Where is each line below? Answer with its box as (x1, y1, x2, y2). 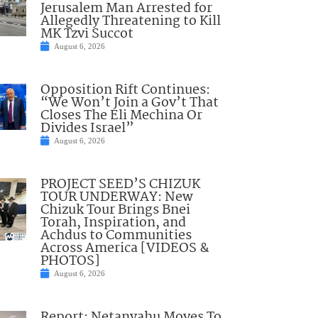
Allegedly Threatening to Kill (40, 11, 221, 33)
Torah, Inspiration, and (40, 212, 186, 234)
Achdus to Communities (40, 225, 192, 247)
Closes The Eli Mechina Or (40, 105, 202, 127)
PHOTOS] (40, 251, 100, 273)
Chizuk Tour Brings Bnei (40, 199, 190, 221)
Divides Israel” (40, 118, 134, 140)
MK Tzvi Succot (40, 23, 133, 45)
